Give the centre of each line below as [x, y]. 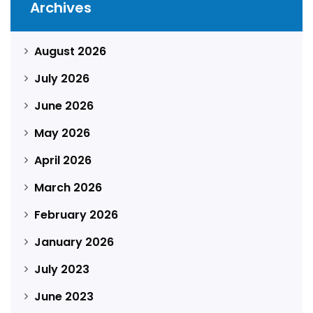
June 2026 [64, 105]
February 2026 [76, 214]
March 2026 [68, 187]
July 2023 [62, 269]
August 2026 [70, 51]
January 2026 [74, 242]
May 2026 [62, 133]
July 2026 [62, 78]
